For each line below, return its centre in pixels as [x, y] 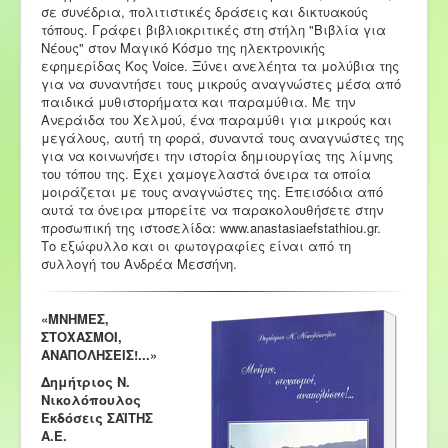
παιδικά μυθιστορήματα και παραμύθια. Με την [198, 101]
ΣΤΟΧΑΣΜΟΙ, [81, 336]
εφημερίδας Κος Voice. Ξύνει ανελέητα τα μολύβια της [220, 65]
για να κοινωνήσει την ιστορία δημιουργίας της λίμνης [217, 155]
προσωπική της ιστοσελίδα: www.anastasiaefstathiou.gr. [211, 227]
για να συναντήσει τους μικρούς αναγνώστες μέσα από [221, 83]
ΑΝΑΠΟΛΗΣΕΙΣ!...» [99, 354]
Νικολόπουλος [91, 399]
